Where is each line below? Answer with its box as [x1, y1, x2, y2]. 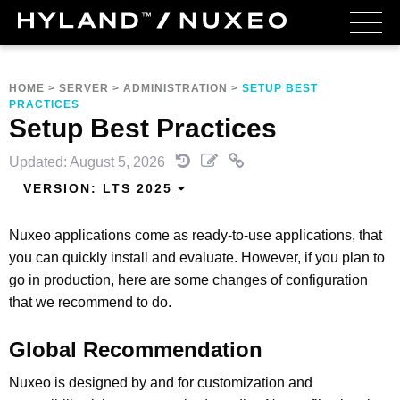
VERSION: [23, 181, 103, 196]
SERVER [59, 82, 109, 95]
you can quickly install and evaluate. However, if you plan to [9, 249, 385, 265]
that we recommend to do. [9, 294, 171, 310]
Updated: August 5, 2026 [9, 154, 169, 170]
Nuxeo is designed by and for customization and [9, 374, 312, 390]
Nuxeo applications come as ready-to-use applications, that [9, 227, 382, 243]
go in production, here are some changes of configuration [9, 271, 368, 287]
